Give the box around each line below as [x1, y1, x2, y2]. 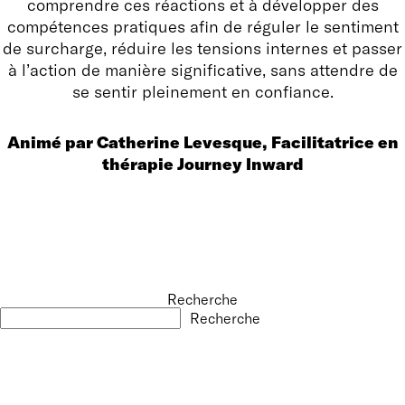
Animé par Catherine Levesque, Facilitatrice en [6, 132, 399, 153]
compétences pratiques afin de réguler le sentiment [6, 16, 399, 37]
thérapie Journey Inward [101, 154, 304, 174]
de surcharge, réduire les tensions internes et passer [3, 38, 402, 59]
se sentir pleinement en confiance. [71, 81, 334, 102]
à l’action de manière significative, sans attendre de [7, 60, 398, 80]
